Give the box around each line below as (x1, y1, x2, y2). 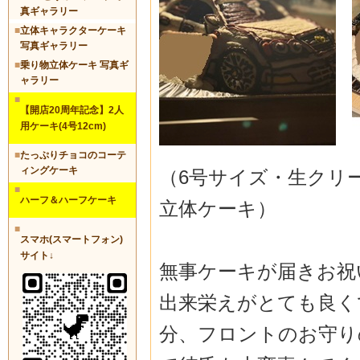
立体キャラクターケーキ (19, 24, 126, 36)
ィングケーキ (19, 164, 78, 176)
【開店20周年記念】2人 (19, 104, 124, 116)
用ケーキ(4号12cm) (19, 120, 106, 132)
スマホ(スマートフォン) (19, 233, 123, 245)
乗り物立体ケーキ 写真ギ (19, 59, 129, 71)
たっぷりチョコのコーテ (19, 149, 126, 161)
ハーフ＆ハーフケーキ (19, 194, 117, 206)
